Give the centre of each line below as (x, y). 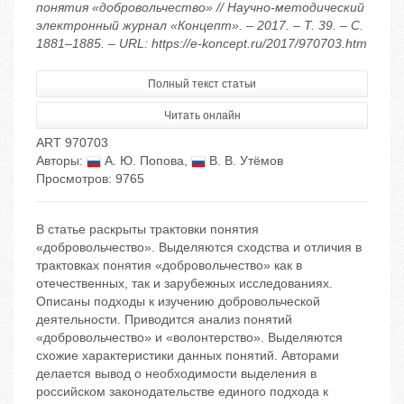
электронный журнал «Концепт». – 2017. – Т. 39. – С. (200, 26)
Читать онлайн (202, 116)
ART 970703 (72, 143)
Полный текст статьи (202, 84)
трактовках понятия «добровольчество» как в (169, 266)
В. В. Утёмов (244, 161)
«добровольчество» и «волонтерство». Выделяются (189, 338)
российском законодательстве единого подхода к (182, 392)
